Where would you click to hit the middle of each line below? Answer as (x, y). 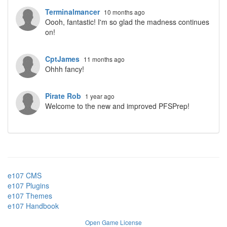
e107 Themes (30, 195)
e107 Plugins (28, 185)
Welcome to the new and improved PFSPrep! (117, 106)
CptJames (62, 59)
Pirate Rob (63, 96)
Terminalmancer (72, 11)
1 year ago (100, 96)
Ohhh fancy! (65, 69)
